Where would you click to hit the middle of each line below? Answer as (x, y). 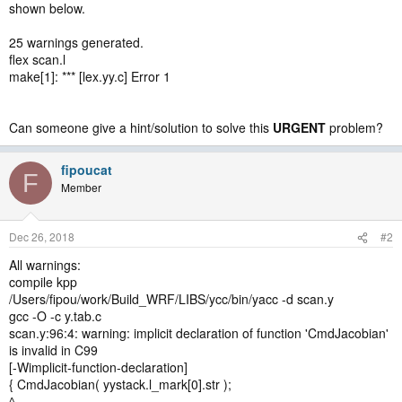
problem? (356, 127)
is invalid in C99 (53, 350)
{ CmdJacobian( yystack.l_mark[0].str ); (120, 384)
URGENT (301, 127)
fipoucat (87, 170)
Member (81, 187)
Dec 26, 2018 (42, 236)
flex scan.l (37, 59)
